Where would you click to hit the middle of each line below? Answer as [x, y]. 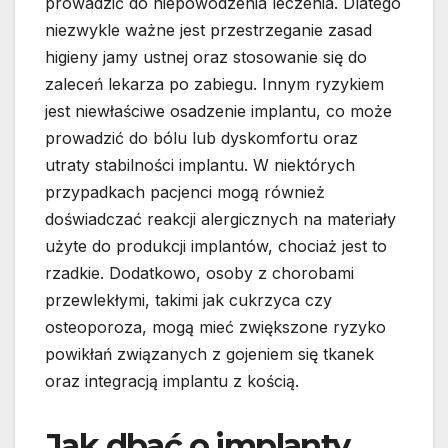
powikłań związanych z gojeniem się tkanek [209, 353]
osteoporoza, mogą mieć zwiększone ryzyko [215, 326]
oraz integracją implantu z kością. [172, 380]
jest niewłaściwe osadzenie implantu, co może [218, 110]
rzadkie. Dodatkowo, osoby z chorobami [199, 272]
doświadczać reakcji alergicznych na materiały [220, 218]
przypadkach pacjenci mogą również [185, 191]
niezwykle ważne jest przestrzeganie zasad [208, 29]
